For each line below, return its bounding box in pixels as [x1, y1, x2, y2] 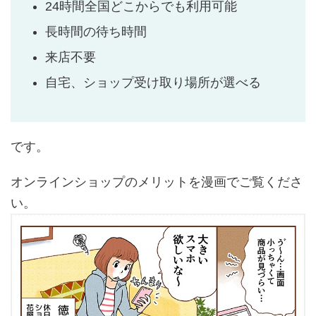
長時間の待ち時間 [45, 25, 147, 39]
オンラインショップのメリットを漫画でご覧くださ [11, 174, 303, 189]
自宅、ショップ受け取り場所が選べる [45, 75, 261, 90]
